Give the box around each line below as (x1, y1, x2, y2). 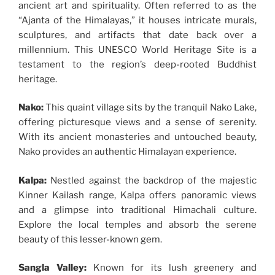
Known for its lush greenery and (87, 262, 257, 274)
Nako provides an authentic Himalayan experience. (18, 146, 236, 158)
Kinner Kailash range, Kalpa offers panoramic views (18, 189, 257, 201)
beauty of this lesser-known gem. (18, 233, 162, 245)
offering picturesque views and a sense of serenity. (18, 117, 257, 128)
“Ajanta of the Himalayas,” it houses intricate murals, (18, 14, 257, 26)
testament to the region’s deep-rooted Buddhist (18, 58, 257, 70)
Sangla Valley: (18, 262, 87, 274)
